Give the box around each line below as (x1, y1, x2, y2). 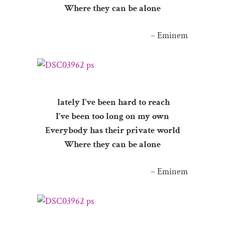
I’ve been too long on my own (56, 110, 169, 122)
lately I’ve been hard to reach (55, 96, 170, 108)
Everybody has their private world (45, 125, 180, 136)
